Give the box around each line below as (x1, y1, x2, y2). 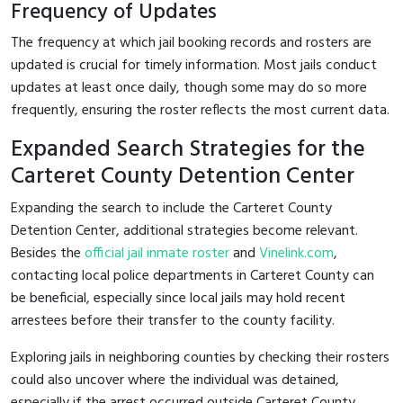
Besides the (11, 241, 85, 265)
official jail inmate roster (85, 241, 229, 265)
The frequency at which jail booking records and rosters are (11, 31, 372, 55)
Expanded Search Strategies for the (11, 130, 365, 168)
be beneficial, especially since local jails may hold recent (11, 286, 345, 310)
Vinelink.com (259, 241, 334, 265)
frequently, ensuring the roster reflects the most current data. (11, 98, 390, 122)
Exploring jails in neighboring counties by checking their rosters (11, 345, 390, 370)
